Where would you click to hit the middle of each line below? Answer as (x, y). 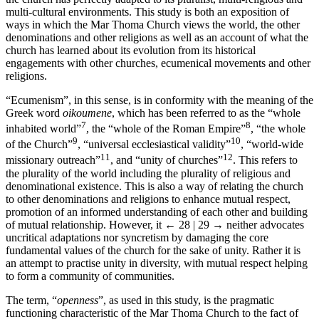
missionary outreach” (53, 160)
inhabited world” (43, 128)
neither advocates (264, 224)
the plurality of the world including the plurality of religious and (148, 173)
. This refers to (265, 160)
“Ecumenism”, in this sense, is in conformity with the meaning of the (159, 100)
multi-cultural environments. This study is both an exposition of (147, 11)
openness (78, 300)
